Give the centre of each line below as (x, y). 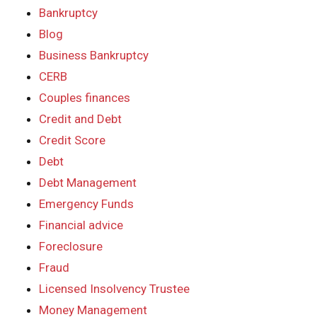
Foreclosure (71, 247)
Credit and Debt (80, 119)
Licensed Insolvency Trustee (114, 289)
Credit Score (72, 140)
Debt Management (88, 183)
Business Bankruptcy (94, 56)
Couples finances (85, 98)
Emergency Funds (86, 204)
